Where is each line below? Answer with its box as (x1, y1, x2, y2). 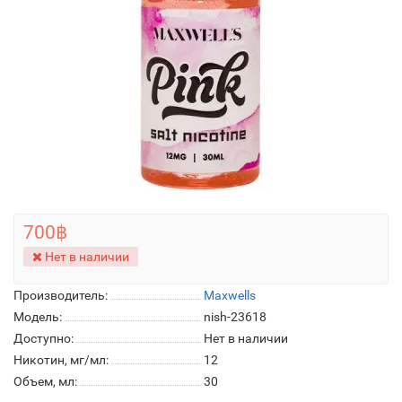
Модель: (13, 310, 62, 324)
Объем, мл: (13, 374, 77, 389)
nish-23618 (204, 310, 267, 324)
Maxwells (204, 288, 256, 302)
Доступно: (13, 331, 74, 345)
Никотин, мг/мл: (13, 353, 109, 367)
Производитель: (13, 288, 108, 302)
